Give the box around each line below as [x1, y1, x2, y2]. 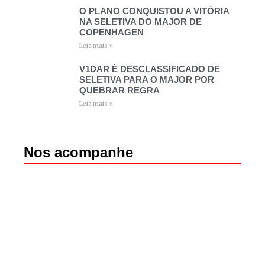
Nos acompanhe [24, 144, 133, 161]
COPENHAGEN [79, 27, 144, 38]
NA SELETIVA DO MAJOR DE [79, 17, 202, 27]
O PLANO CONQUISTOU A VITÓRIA [79, 6, 229, 17]
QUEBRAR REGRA [79, 85, 160, 96]
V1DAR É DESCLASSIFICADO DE [79, 64, 220, 75]
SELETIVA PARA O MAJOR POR [79, 75, 214, 85]
